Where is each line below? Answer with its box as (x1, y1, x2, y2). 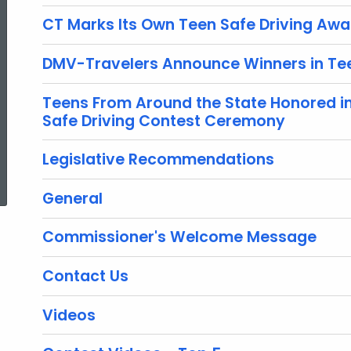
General (42, 187, 103, 209)
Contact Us (42, 265, 128, 287)
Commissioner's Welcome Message (42, 226, 317, 248)
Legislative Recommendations (42, 149, 274, 171)
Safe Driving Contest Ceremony (42, 110, 285, 132)
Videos (42, 304, 96, 326)
